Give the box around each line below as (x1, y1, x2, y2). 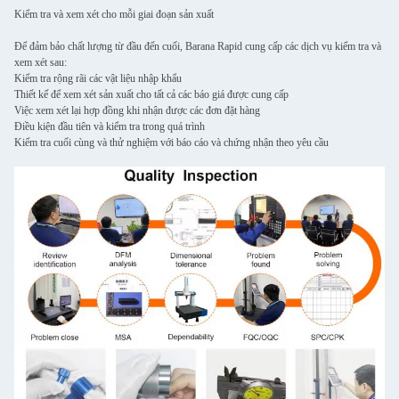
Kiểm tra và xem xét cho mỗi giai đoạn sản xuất (14, 8, 214, 20)
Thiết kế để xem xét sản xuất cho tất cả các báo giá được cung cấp (14, 88, 289, 101)
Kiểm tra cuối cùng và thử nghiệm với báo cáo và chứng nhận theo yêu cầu (14, 136, 329, 149)
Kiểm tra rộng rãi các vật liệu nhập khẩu (14, 72, 182, 85)
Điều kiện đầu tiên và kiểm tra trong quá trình (14, 120, 205, 133)
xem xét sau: (14, 56, 67, 69)
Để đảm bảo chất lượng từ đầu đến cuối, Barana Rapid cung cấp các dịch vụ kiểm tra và (14, 40, 381, 53)
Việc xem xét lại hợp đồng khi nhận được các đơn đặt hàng (14, 104, 260, 117)
